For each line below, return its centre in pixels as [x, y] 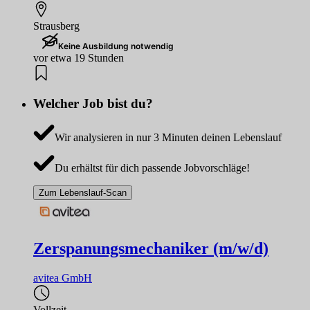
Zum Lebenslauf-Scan [83, 192]
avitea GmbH [63, 278]
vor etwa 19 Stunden [79, 57]
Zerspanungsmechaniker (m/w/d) [151, 249]
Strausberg [56, 26]
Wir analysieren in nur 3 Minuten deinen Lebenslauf [168, 137]
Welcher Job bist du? [93, 104]
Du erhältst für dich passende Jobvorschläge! [152, 167]
